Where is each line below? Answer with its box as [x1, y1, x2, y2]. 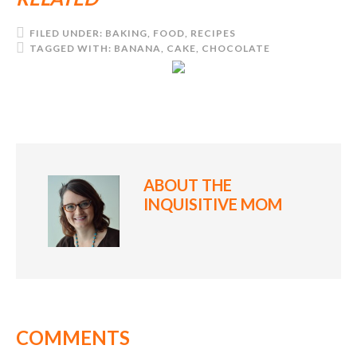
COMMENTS [16, 325, 130, 349]
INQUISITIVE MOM [143, 194, 282, 214]
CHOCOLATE [202, 41, 270, 54]
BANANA [114, 41, 161, 54]
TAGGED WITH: [29, 41, 114, 54]
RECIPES [190, 26, 236, 39]
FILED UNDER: [29, 26, 105, 39]
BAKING [105, 26, 147, 39]
